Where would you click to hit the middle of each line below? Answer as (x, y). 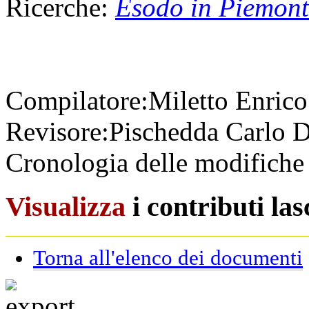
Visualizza (66, 207)
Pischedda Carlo (201, 131)
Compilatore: (77, 100)
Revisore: (57, 131)
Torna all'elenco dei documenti (168, 257)
